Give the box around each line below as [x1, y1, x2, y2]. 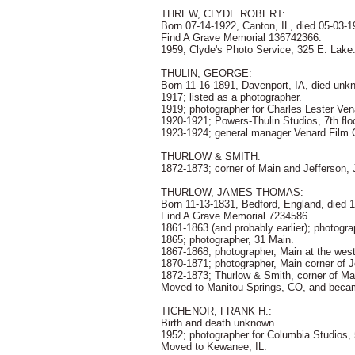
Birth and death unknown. [161, 317, 277, 329]
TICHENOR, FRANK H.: [161, 305, 272, 317]
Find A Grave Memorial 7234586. [161, 210, 311, 222]
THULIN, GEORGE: [161, 67, 252, 79]
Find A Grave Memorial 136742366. [161, 32, 322, 44]
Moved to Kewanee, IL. [161, 341, 267, 353]
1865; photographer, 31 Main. [161, 234, 294, 246]
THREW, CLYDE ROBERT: [161, 8, 285, 20]
